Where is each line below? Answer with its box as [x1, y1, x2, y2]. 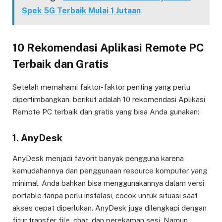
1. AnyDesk [12, 132, 62, 144]
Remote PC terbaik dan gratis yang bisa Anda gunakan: [12, 108, 199, 116]
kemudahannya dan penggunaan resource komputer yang [12, 166, 207, 175]
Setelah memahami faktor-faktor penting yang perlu [12, 83, 190, 92]
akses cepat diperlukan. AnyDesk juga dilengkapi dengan [12, 203, 207, 212]
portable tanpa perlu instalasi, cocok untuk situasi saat [12, 191, 198, 200]
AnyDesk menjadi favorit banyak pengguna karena [12, 154, 184, 163]
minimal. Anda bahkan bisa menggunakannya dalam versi [12, 178, 204, 187]
